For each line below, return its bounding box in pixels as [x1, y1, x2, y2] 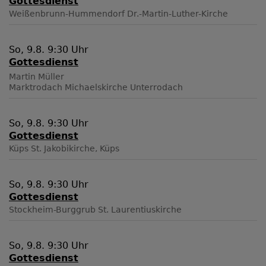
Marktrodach [9, 83, 62, 93]
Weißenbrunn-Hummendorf [9, 9, 125, 19]
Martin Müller [9, 72, 64, 82]
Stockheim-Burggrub [9, 205, 96, 215]
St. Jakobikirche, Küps [31, 144, 119, 154]
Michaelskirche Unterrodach [65, 83, 183, 93]
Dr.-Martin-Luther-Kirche [127, 9, 228, 19]
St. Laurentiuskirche [98, 205, 182, 215]
